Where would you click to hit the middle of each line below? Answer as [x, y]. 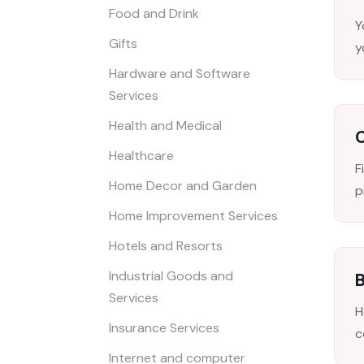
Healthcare [142, 156]
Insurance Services [165, 328]
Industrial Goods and [171, 276]
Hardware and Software [180, 74]
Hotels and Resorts [166, 246]
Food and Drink [154, 14]
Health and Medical [166, 126]
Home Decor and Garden [183, 186]
